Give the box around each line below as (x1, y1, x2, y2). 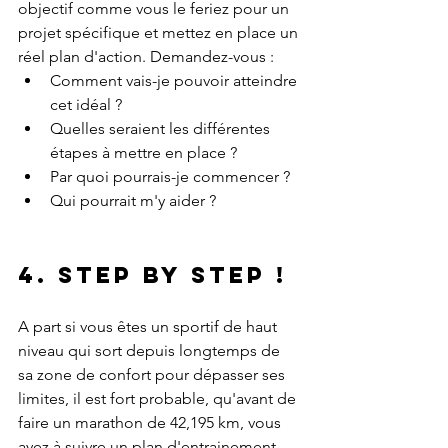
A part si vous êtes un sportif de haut (18, 317, 281, 337)
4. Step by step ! (18, 261, 287, 290)
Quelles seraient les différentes (50, 119, 274, 139)
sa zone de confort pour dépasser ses (18, 365, 289, 385)
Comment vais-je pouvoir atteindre (50, 71, 301, 91)
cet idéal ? (50, 95, 122, 115)
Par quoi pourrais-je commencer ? (50, 167, 290, 187)
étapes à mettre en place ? (50, 143, 237, 163)
